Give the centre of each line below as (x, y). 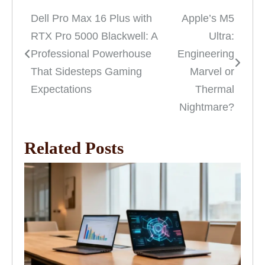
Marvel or (212, 72)
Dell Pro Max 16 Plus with (91, 19)
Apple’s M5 (208, 19)
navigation (61, 50)
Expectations (61, 90)
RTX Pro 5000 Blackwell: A (94, 36)
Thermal (215, 90)
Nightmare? (207, 107)
